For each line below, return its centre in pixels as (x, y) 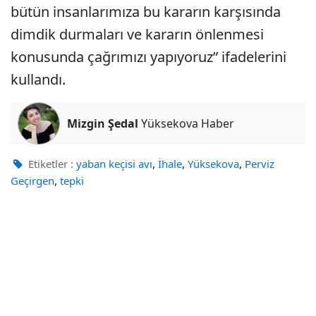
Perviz (260, 164)
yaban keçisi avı (114, 164)
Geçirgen (32, 181)
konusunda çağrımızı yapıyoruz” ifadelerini (148, 57)
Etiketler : (49, 164)
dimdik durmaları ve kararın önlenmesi (137, 35)
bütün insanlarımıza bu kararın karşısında (146, 12)
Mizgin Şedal (103, 124)
